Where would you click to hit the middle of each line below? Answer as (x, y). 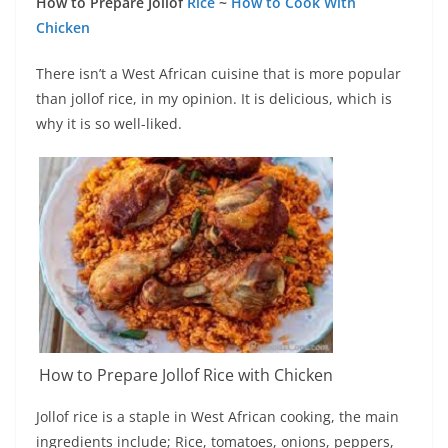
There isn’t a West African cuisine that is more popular (218, 73)
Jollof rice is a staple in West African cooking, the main (217, 417)
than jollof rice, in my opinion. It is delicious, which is (214, 98)
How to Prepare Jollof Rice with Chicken (186, 375)
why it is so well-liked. (109, 123)
